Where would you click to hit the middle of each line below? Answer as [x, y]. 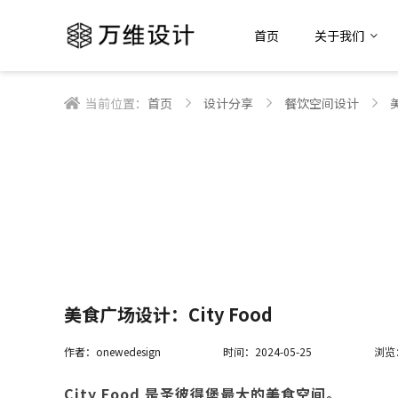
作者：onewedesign [112, 351]
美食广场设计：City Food [168, 314]
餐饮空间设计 [322, 103]
